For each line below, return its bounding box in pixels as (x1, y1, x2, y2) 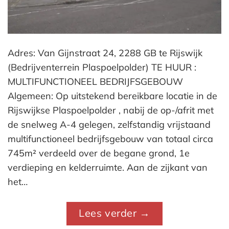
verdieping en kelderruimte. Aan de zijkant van (8, 161, 208, 173)
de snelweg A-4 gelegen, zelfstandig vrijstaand (8, 118, 211, 130)
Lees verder (79, 207, 140, 220)
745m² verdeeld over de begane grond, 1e (8, 147, 190, 159)
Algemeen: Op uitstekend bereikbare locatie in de (8, 89, 217, 102)
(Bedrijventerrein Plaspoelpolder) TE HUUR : (8, 61, 196, 73)
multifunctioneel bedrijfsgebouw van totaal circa (8, 132, 213, 145)
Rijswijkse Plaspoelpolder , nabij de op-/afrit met (8, 104, 214, 116)
